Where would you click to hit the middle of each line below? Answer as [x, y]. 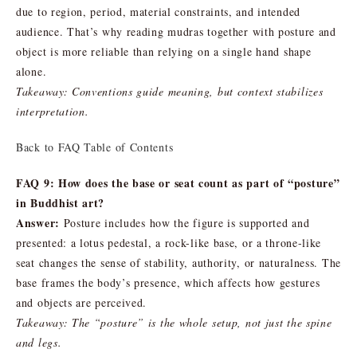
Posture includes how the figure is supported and [184, 222]
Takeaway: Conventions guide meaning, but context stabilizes [170, 91]
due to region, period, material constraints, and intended [158, 11]
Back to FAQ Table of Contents [95, 147]
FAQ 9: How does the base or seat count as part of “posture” [178, 182]
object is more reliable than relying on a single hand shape [164, 51]
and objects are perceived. [82, 302]
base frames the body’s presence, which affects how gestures [168, 282]
